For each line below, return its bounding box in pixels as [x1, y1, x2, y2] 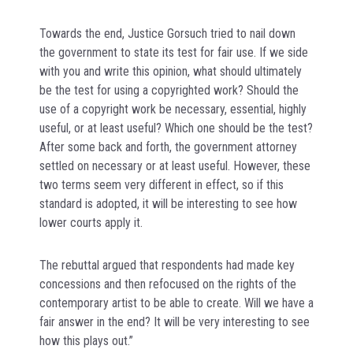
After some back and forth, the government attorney [39, 139, 297, 154]
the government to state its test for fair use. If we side [39, 44, 308, 60]
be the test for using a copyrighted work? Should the [39, 82, 299, 98]
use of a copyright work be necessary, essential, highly [39, 101, 307, 117]
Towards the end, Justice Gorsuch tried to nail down [39, 25, 295, 41]
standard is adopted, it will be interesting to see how [39, 195, 297, 211]
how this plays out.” [39, 333, 133, 348]
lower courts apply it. [39, 214, 143, 230]
